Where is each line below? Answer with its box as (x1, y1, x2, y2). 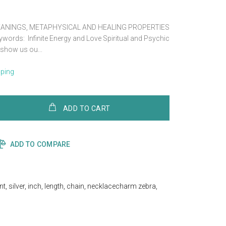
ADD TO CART (63, 104, 110, 112)
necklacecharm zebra (87, 182, 156, 190)
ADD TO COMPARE (10, 140, 71, 148)
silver (9, 182, 25, 190)
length (44, 182, 64, 190)
